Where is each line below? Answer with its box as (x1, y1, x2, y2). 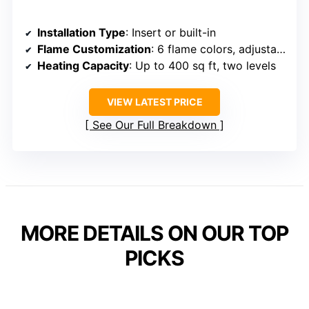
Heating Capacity (37, 58, 129, 72)
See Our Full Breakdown (92, 117, 217, 132)
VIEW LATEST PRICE (106, 95, 203, 108)
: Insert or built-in (126, 25, 216, 39)
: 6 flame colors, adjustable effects (151, 41, 277, 56)
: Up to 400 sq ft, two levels (129, 58, 276, 72)
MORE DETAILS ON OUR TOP (21, 220, 288, 246)
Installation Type (37, 25, 126, 39)
